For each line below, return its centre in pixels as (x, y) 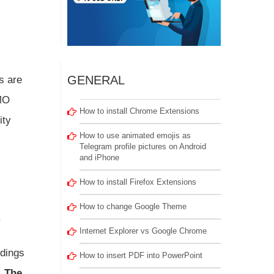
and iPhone (99, 157)
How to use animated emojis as (135, 135)
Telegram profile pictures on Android (143, 146)
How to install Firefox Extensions (138, 182)
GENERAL (96, 80)
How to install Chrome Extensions (139, 111)
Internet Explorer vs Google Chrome (143, 231)
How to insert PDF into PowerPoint (141, 255)
